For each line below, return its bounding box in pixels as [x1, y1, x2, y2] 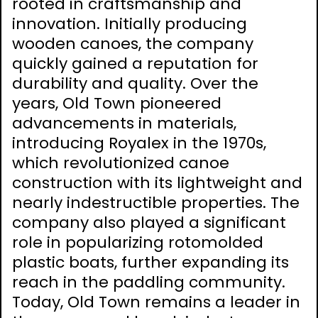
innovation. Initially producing [12, 13, 247, 35]
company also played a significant [12, 212, 286, 234]
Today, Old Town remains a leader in [12, 291, 300, 314]
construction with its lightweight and [12, 172, 302, 194]
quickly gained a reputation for [12, 53, 258, 75]
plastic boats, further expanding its [12, 251, 289, 274]
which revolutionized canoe [12, 152, 229, 175]
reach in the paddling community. [12, 271, 285, 294]
